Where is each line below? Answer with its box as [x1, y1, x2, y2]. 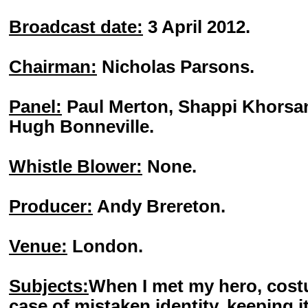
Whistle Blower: [9, 157, 142, 176]
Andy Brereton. [93, 197, 225, 216]
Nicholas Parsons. [97, 57, 254, 76]
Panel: [9, 97, 62, 116]
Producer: [9, 197, 93, 216]
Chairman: [9, 57, 97, 76]
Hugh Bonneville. [9, 117, 154, 136]
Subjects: [9, 276, 89, 296]
